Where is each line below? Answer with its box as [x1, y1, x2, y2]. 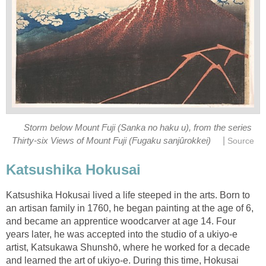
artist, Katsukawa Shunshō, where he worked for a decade [6, 242, 250, 252]
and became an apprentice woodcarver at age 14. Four [6, 216, 236, 226]
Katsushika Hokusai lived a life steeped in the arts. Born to [6, 189, 250, 200]
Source [227, 136, 255, 145]
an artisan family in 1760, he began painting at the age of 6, [6, 202, 254, 213]
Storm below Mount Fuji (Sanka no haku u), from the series [24, 122, 252, 132]
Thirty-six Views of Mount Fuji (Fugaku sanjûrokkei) [11, 135, 211, 145]
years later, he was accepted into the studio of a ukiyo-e [6, 229, 237, 239]
